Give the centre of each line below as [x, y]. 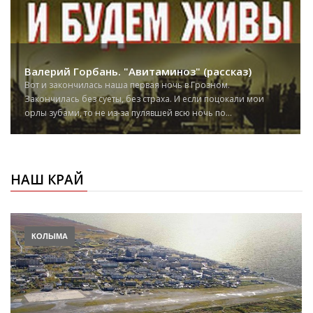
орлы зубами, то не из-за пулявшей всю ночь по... [128, 112]
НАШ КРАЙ [47, 179]
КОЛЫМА [50, 236]
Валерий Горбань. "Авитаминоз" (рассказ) [138, 71]
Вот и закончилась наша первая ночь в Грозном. [127, 85]
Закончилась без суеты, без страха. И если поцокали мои [144, 99]
